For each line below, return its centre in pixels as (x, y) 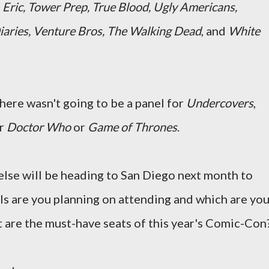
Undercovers (220, 103)
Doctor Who (39, 127)
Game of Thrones (132, 127)
